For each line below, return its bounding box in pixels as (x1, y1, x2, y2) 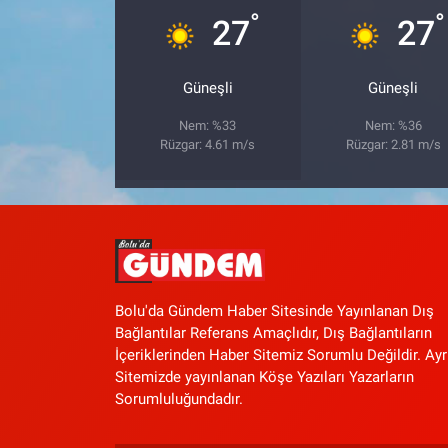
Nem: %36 (364, 118, 422, 134)
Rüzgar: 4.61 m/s (160, 137, 256, 153)
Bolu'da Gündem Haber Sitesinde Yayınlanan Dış (114, 302, 434, 321)
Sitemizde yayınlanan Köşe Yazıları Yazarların (114, 368, 414, 387)
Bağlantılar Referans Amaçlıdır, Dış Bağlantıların (114, 324, 432, 343)
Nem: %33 (179, 118, 237, 134)
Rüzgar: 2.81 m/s (345, 137, 441, 153)
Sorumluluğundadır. (114, 390, 243, 409)
